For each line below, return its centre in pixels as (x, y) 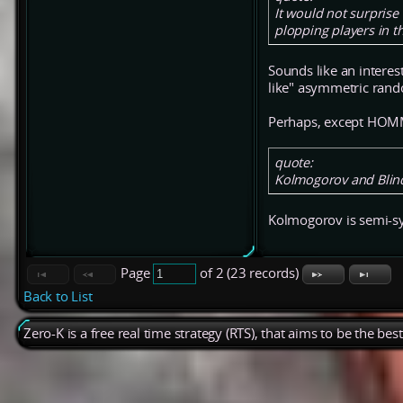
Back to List (58, 297)
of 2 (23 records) (249, 273)
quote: (294, 163)
